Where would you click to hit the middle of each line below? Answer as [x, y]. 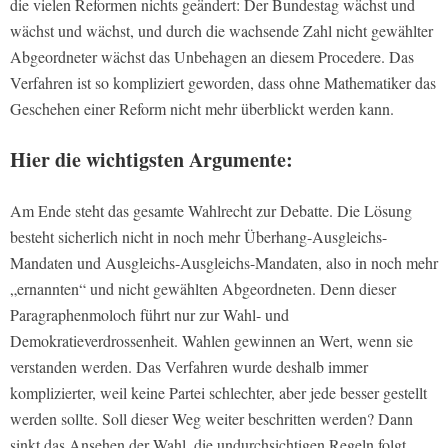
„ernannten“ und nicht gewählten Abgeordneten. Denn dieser [203, 288]
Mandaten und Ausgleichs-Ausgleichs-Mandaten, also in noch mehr [224, 262]
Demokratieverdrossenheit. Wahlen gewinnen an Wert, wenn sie [211, 340]
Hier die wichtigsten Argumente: [151, 159]
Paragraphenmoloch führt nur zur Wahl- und [149, 314]
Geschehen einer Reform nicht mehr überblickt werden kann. [202, 108]
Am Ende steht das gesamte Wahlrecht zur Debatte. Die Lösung [211, 210]
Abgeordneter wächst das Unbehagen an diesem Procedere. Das [212, 56]
